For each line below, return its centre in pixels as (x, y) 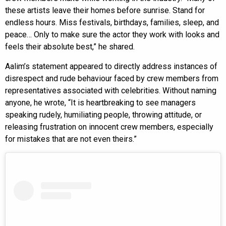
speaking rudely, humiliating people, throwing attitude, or (103, 115)
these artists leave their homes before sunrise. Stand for (105, 10)
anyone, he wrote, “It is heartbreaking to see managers (100, 102)
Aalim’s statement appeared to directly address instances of (111, 66)
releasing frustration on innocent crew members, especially (109, 127)
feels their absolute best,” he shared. (70, 46)
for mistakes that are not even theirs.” (71, 139)
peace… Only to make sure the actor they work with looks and (112, 34)
